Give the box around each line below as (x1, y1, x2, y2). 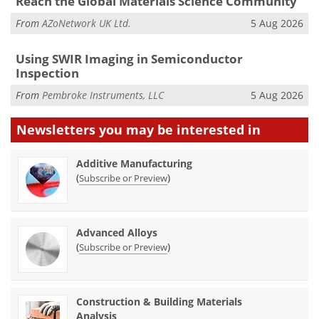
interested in (177, 120, 261, 138)
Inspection (15, 64, 79, 81)
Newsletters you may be (16, 120, 177, 138)
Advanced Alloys (76, 225, 157, 239)
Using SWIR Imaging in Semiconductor (15, 50, 243, 67)
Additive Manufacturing (76, 156, 192, 170)
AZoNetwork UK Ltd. (42, 16, 131, 31)
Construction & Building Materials (76, 294, 242, 308)
